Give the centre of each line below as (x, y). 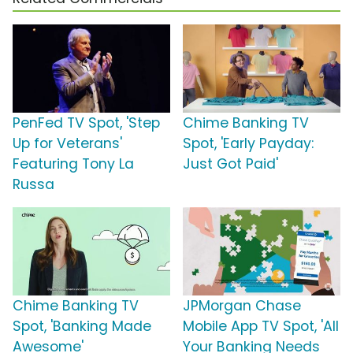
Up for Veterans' (67, 144)
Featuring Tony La (73, 164)
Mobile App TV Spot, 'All (261, 327)
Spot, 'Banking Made (82, 327)
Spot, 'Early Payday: (248, 144)
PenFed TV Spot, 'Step (86, 123)
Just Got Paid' (230, 164)
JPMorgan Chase (242, 306)
